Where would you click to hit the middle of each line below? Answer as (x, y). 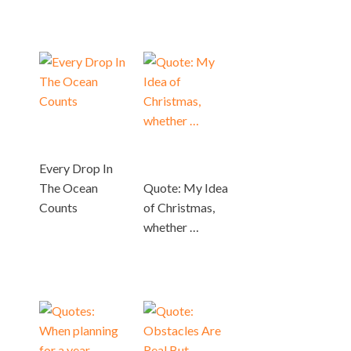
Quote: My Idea (186, 187)
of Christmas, (179, 207)
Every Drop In (76, 168)
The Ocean (69, 187)
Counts (58, 207)
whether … (172, 226)
